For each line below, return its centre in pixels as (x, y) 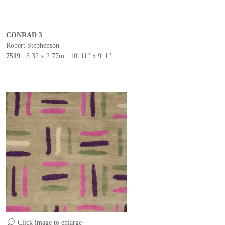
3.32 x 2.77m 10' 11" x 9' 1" (69, 56)
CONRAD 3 (24, 35)
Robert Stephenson (33, 45)
